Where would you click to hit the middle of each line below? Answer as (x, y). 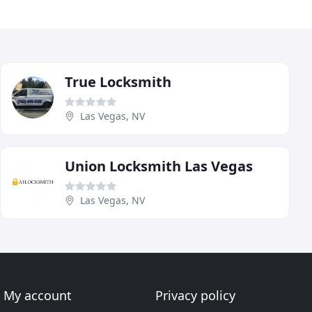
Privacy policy (195, 295)
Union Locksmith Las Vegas (159, 166)
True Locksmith (118, 81)
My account (38, 295)
